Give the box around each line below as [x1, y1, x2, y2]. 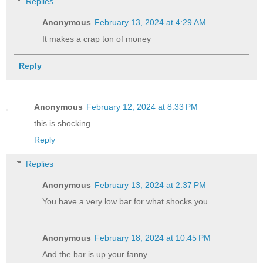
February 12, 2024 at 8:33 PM [86, 102, 198, 112]
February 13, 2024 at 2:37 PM [95, 180, 207, 190]
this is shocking [34, 118, 90, 128]
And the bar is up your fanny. [42, 249, 150, 259]
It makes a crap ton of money [42, 34, 151, 44]
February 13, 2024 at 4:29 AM [95, 18, 207, 28]
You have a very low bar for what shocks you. [42, 197, 211, 207]
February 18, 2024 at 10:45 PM [95, 233, 211, 243]
